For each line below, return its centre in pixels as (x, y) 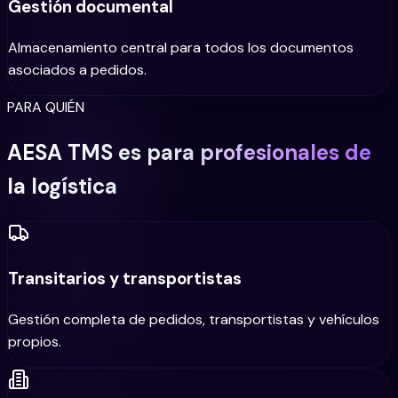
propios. (35, 342)
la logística (62, 186)
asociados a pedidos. (77, 69)
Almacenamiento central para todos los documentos (181, 47)
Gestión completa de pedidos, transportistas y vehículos (194, 320)
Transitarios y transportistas (125, 279)
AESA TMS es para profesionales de (189, 152)
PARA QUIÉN (46, 107)
